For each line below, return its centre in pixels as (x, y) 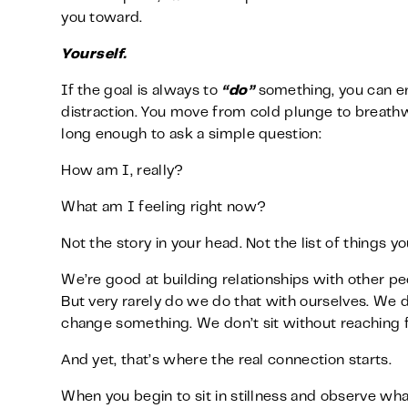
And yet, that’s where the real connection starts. (226, 361)
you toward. (102, 18)
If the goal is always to (142, 91)
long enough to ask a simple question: (192, 135)
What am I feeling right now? (164, 208)
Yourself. (94, 55)
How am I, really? (122, 171)
